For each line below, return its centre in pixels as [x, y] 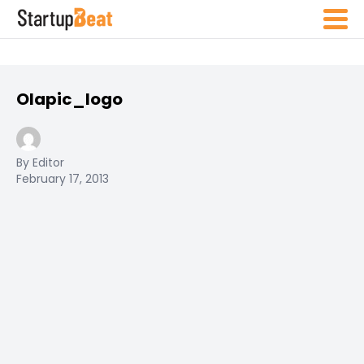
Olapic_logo [69, 99]
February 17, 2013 [63, 179]
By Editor [40, 162]
